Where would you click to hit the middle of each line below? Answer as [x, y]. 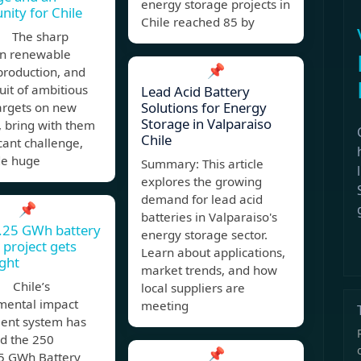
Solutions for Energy [204, 108]
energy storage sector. [204, 235]
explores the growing [201, 182]
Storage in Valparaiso [206, 124]
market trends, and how [209, 270]
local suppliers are [193, 288]
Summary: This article [202, 164]
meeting [165, 306]
